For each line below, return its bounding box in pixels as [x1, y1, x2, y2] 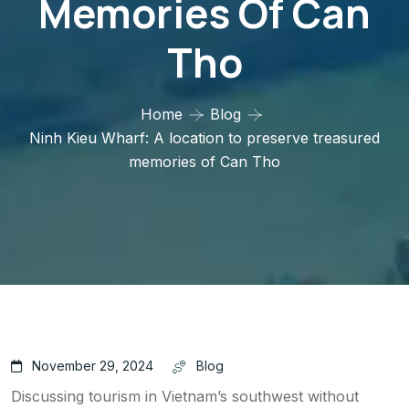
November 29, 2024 [32, 358, 153, 374]
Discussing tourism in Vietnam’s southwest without [11, 387, 359, 406]
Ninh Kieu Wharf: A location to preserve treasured [29, 129, 380, 148]
